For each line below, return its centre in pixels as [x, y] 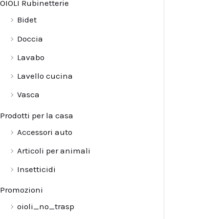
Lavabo [31, 57]
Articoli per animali [54, 150]
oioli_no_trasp [46, 207]
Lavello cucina [45, 76]
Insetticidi [36, 169]
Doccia [30, 38]
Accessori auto [45, 132]
